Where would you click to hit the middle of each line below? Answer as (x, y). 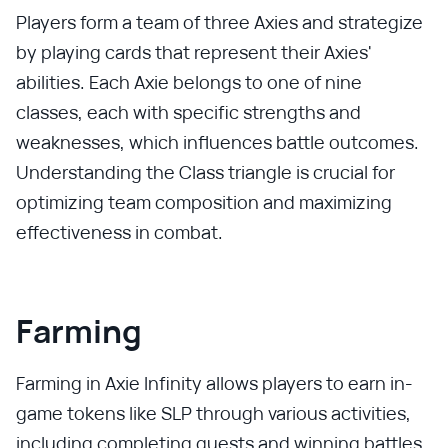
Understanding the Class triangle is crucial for (205, 171)
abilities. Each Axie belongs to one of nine (189, 81)
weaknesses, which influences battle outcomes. (217, 141)
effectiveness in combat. (119, 231)
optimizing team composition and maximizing (204, 201)
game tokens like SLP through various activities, (213, 412)
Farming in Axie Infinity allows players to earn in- (214, 382)
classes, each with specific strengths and (188, 111)
